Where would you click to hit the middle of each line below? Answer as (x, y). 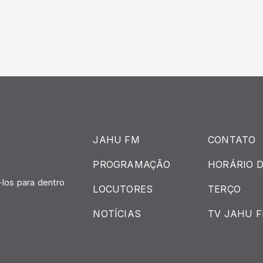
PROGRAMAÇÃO (131, 164)
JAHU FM (116, 139)
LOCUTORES (123, 189)
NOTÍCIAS (117, 213)
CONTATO (232, 139)
